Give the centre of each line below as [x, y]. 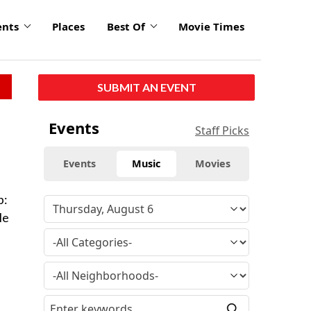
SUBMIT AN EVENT [146, 87]
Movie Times [211, 27]
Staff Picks [222, 130]
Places [68, 27]
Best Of [126, 27]
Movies [213, 163]
